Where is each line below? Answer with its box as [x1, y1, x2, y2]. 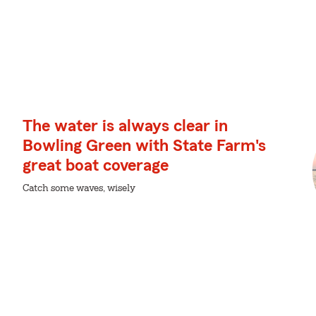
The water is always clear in [23, 118, 228, 135]
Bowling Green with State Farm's [23, 138, 266, 154]
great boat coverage [23, 157, 169, 174]
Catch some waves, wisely [23, 183, 135, 193]
